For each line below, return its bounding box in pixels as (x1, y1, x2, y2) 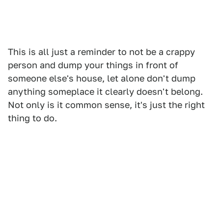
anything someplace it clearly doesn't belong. (8, 86, 203, 97)
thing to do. (8, 113, 57, 124)
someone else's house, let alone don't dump (8, 73, 195, 84)
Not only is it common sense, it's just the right (8, 100, 205, 110)
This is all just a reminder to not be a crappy (8, 47, 195, 57)
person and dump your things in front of (8, 60, 178, 71)
